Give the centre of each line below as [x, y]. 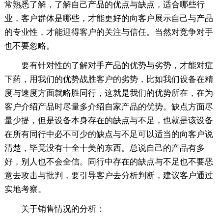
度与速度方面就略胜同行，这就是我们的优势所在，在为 [109, 93]
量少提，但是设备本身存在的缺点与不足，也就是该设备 [109, 120]
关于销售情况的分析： [54, 209]
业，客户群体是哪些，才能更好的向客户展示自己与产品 [109, 18]
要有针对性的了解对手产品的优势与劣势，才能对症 [109, 65]
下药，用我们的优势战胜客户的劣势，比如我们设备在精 [109, 79]
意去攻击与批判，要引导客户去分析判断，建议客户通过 [109, 175]
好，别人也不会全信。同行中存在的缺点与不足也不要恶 [109, 162]
